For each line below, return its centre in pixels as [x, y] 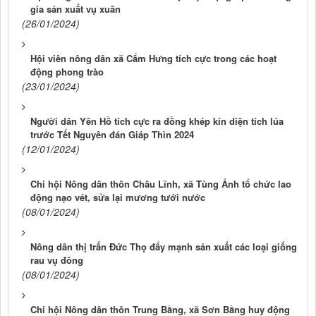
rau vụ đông [57, 260]
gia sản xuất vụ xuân [75, 8]
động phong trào [67, 71]
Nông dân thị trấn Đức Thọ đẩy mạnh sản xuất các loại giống [164, 246]
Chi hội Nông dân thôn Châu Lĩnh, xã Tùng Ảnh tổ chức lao [161, 183]
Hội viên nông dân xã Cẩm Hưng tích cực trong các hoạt [153, 58]
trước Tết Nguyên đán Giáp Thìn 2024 [112, 134]
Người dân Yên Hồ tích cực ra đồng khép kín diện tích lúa [157, 121]
